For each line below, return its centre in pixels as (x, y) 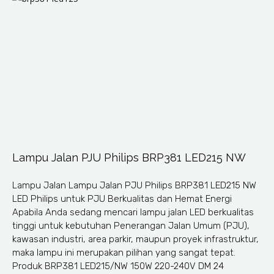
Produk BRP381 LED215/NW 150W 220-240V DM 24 (118, 266)
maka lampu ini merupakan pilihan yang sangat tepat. (124, 253)
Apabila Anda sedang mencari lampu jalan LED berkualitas (133, 213)
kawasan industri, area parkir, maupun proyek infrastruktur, (135, 239)
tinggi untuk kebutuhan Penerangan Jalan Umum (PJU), (131, 226)
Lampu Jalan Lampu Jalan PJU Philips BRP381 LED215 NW (134, 186)
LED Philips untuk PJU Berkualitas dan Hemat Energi (122, 199)
